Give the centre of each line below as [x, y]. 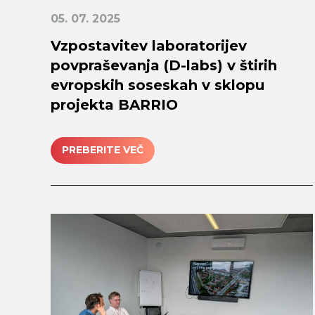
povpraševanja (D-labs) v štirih [164, 65]
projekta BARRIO [114, 104]
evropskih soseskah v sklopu [157, 85]
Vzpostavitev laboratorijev [149, 45]
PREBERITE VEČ [103, 150]
